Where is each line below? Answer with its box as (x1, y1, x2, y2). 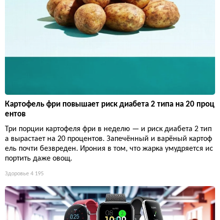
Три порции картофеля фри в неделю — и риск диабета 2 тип (5, 125, 212, 133)
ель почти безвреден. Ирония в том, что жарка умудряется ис (5, 145, 213, 153)
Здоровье (5, 171, 29, 177)
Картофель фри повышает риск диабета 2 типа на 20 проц (5, 100, 215, 109)
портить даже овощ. (5, 155, 72, 163)
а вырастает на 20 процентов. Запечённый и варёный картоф (5, 135, 212, 143)
